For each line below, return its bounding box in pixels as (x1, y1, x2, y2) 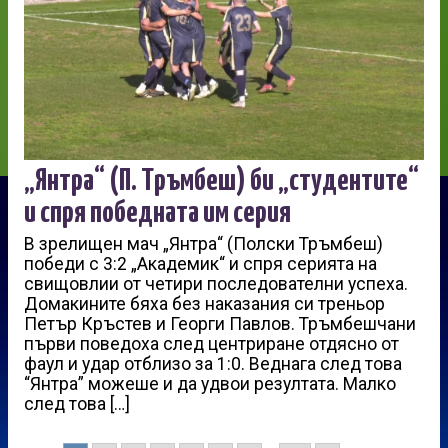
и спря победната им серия (24, 197, 291, 228)
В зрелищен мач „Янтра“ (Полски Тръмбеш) (24, 233, 383, 254)
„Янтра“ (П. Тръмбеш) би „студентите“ (24, 165, 419, 196)
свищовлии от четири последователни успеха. (24, 273, 408, 294)
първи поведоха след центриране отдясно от (24, 333, 399, 354)
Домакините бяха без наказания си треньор (24, 293, 385, 314)
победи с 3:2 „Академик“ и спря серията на (24, 253, 377, 274)
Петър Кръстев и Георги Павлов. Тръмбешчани (24, 313, 416, 334)
